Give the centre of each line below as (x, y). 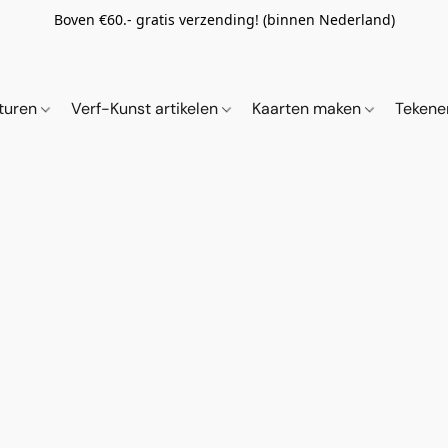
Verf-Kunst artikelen (147, 108)
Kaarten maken (309, 108)
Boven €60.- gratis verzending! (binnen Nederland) (224, 19)
